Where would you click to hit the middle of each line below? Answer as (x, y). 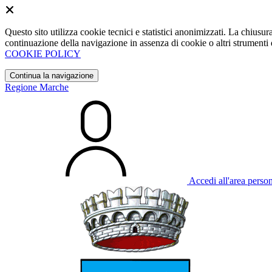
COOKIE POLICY (43, 54)
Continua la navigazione (52, 76)
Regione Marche (37, 87)
